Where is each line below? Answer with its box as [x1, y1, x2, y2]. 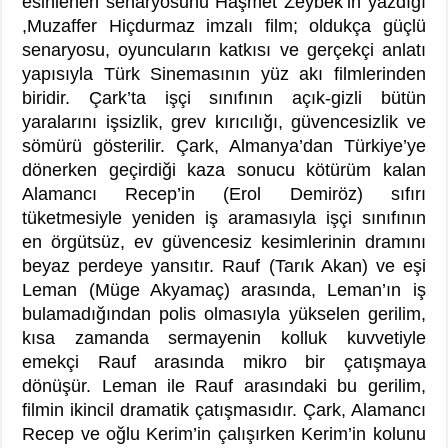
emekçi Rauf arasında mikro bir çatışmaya [22, 351, 426, 372]
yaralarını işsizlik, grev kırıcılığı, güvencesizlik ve [22, 111, 426, 132]
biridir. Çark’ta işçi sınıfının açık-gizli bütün [22, 87, 426, 108]
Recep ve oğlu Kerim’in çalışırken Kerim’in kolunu [22, 423, 426, 444]
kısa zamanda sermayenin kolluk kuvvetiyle [22, 327, 426, 348]
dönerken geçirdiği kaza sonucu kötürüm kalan [22, 159, 426, 180]
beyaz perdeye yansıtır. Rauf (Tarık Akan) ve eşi [22, 255, 426, 276]
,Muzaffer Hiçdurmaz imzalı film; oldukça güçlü [22, 15, 426, 36]
